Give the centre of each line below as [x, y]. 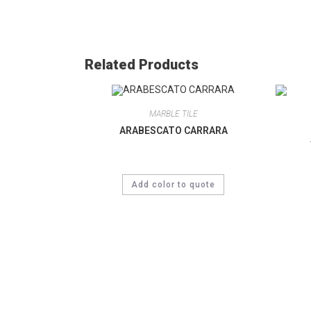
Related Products [142, 65]
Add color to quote [173, 185]
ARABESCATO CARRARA [173, 131]
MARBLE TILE [173, 114]
